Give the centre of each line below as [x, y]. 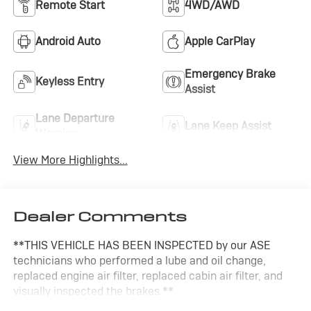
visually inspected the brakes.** [93, 292]
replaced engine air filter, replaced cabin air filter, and [148, 276]
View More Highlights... [70, 160]
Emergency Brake [230, 74]
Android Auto [68, 42]
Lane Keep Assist [228, 126]
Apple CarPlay [220, 42]
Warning [56, 134]
